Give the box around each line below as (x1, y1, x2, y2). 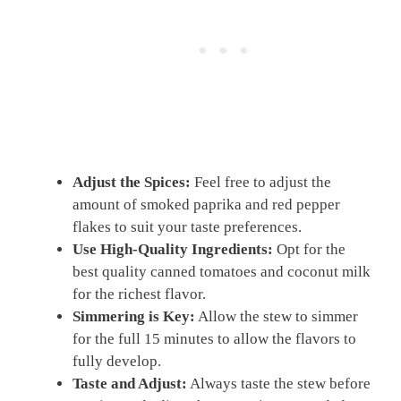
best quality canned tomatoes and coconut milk (73, 263, 371, 281)
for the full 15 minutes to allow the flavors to (73, 330, 356, 348)
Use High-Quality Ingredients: (73, 241, 273, 259)
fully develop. (73, 353, 161, 371)
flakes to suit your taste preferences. (73, 218, 302, 236)
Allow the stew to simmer (195, 308, 358, 326)
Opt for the (273, 241, 346, 259)
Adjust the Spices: (73, 174, 191, 192)
